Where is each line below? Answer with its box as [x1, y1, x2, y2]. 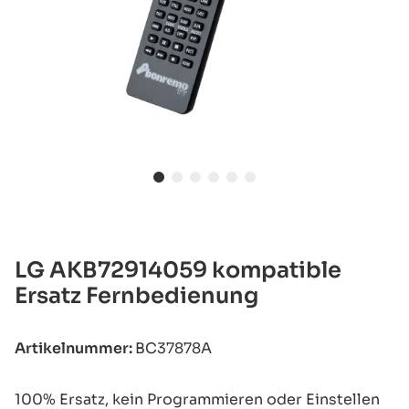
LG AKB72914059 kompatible [15, 256, 341, 284]
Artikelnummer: [15, 338, 135, 358]
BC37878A [135, 338, 212, 358]
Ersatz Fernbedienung [15, 281, 258, 309]
